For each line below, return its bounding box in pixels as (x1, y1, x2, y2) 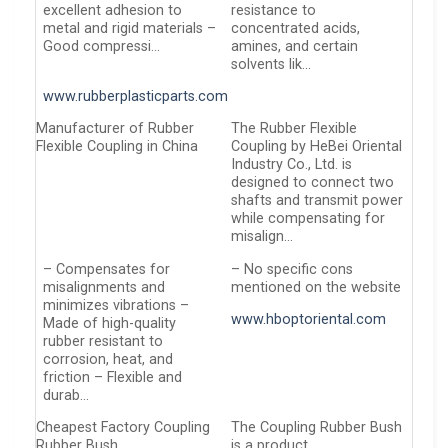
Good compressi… (43, 37, 161, 55)
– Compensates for (43, 260, 171, 278)
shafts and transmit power (231, 192, 404, 210)
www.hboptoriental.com (231, 311, 387, 329)
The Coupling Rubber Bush (231, 419, 403, 437)
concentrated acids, (231, 19, 361, 37)
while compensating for (231, 210, 386, 228)
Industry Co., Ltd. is (231, 156, 353, 174)
